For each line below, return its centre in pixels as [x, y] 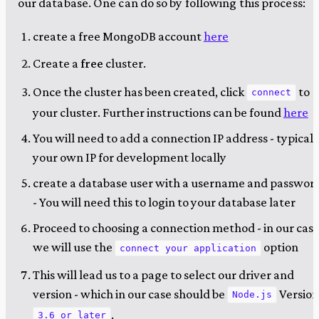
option [280, 247]
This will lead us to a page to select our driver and [163, 274]
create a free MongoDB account [118, 36]
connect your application [188, 249]
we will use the [73, 247]
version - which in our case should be [130, 293]
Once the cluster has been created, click [139, 91]
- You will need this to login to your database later [164, 202]
